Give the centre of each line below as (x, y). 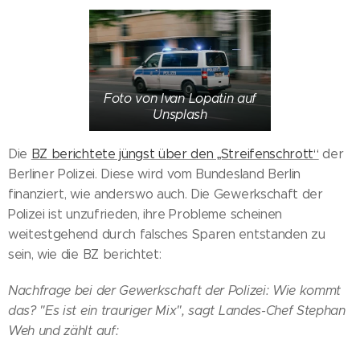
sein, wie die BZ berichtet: (85, 254)
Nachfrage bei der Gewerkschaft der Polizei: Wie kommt (175, 290)
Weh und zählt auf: (63, 330)
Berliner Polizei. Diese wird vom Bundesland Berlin (154, 174)
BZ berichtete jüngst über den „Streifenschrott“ (175, 153)
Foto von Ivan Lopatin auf (180, 98)
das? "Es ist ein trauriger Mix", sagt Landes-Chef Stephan (177, 310)
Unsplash (180, 114)
